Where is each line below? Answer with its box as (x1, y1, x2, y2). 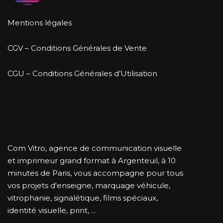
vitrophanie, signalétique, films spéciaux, (7, 193, 158, 203)
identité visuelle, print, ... (7, 206, 96, 216)
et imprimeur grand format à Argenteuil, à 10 (7, 156, 176, 166)
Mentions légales (7, 18, 72, 28)
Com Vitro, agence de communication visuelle (7, 143, 182, 153)
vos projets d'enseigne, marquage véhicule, (7, 181, 170, 191)
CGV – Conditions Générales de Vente (7, 43, 147, 53)
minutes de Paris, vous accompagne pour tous (7, 168, 183, 178)
